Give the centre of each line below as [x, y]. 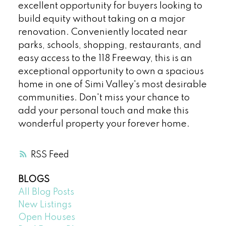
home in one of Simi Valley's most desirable [112, 85]
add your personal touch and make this [103, 111]
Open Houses [46, 217]
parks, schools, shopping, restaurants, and [109, 46]
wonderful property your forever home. [104, 124]
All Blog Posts [46, 192]
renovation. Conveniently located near [102, 33]
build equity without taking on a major [101, 19]
